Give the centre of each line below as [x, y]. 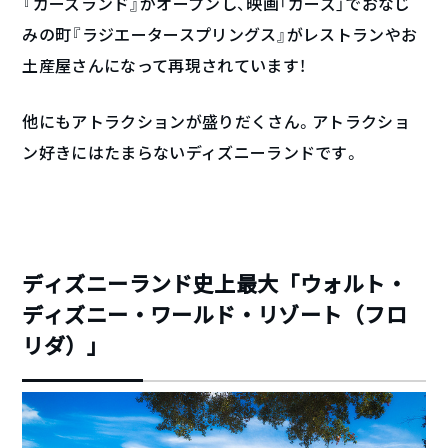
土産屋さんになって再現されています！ [164, 65]
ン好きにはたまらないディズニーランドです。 [191, 152]
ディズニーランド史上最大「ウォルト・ [214, 283]
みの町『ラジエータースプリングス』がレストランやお [220, 34]
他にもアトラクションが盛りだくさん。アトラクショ [216, 121]
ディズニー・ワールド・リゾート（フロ [214, 314]
